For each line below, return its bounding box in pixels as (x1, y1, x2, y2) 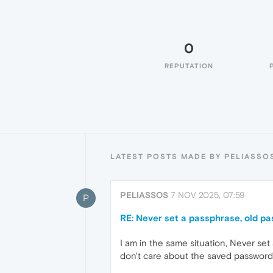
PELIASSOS (120, 190, 168, 200)
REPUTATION (165, 62, 213, 69)
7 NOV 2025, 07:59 (171, 190, 245, 200)
